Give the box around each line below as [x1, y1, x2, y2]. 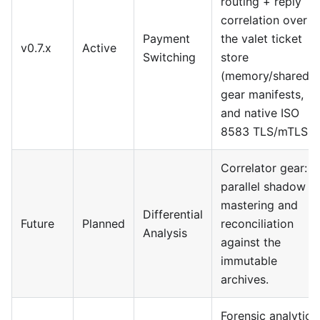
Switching [143, 50, 196, 64]
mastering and [221, 198, 298, 212]
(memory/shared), [221, 69, 316, 83]
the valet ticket [221, 31, 302, 46]
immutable [221, 254, 277, 268]
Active [82, 41, 116, 55]
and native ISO [221, 106, 299, 120]
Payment [143, 31, 190, 46]
